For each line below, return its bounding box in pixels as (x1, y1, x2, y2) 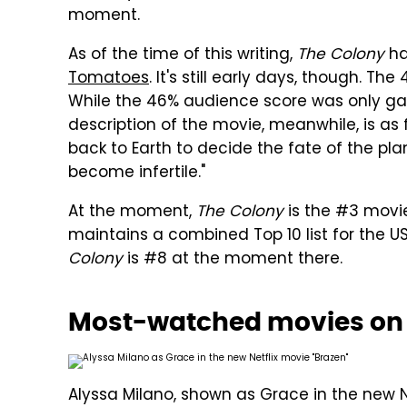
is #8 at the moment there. (123, 247, 342, 273)
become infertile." (68, 161, 205, 186)
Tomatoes (68, 66, 149, 92)
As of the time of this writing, (68, 43, 297, 68)
